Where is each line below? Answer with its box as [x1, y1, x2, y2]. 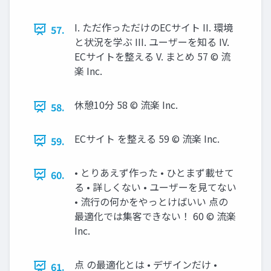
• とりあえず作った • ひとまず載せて [74, 165, 234, 180]
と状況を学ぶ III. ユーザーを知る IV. [74, 34, 229, 49]
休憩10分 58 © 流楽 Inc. [74, 97, 178, 112]
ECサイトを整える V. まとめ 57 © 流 [74, 48, 230, 64]
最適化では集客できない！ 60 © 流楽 [74, 208, 236, 223]
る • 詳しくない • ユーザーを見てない [74, 179, 237, 194]
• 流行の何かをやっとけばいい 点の [74, 194, 228, 209]
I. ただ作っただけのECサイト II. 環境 [74, 19, 233, 34]
